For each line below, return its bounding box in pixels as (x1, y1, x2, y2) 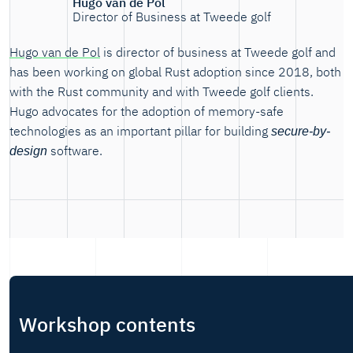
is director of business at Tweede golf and (100, 43, 336, 60)
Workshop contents (19, 311, 195, 338)
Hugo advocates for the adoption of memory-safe (9, 102, 284, 119)
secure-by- (271, 124, 330, 138)
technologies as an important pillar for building (9, 122, 271, 139)
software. (47, 142, 102, 158)
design (9, 143, 47, 158)
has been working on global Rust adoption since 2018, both (9, 63, 341, 80)
